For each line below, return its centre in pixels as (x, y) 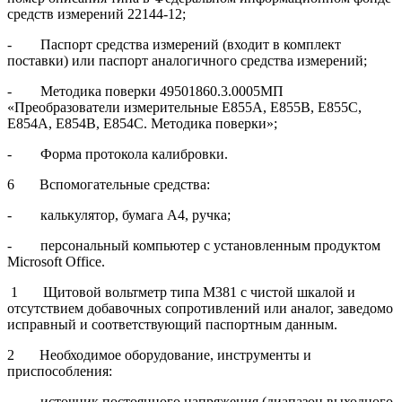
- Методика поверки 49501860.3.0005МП (145, 92)
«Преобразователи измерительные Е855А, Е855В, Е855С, (184, 108)
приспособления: (60, 371)
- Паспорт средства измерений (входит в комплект (174, 45)
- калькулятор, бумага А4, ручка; (119, 215)
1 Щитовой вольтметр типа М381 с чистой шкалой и (181, 293)
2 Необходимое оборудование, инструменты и (159, 355)
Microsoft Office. (56, 262)
